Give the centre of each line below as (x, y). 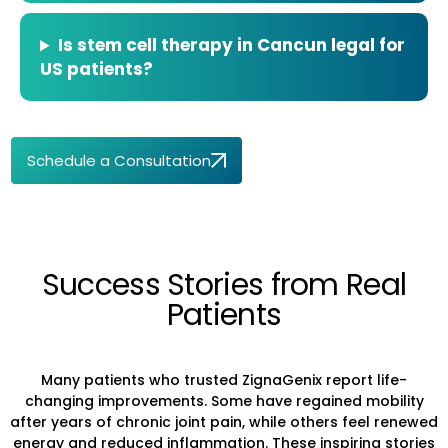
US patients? (96, 69)
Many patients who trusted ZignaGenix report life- (224, 379)
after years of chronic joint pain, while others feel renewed (224, 421)
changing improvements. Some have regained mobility (224, 400)
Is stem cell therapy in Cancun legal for (232, 45)
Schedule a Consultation (119, 160)
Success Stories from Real (224, 284)
